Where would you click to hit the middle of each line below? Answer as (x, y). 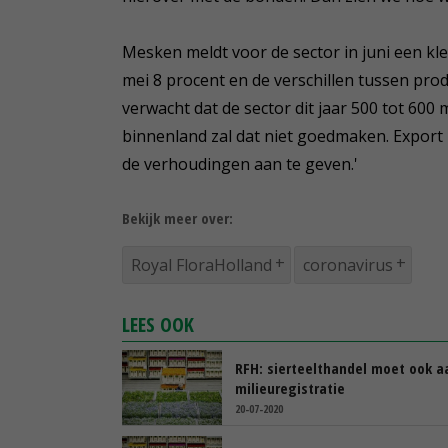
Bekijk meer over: (177, 217)
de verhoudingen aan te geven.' (240, 163)
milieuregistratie (290, 387)
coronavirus (348, 264)
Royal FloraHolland (201, 264)
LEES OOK (158, 324)
